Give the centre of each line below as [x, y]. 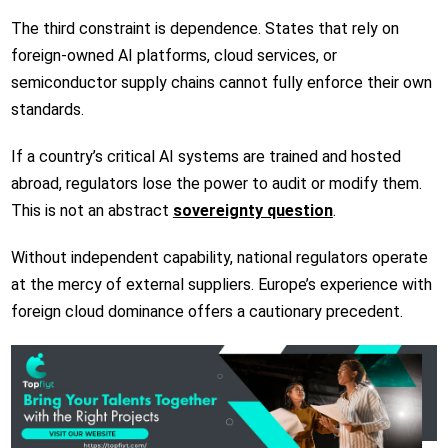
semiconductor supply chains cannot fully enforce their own [221, 82]
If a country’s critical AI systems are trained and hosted [205, 156]
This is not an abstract [89, 210]
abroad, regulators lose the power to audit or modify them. [216, 183]
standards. [49, 109]
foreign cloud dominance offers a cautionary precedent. [206, 311]
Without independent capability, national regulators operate [219, 257]
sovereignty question [252, 210]
